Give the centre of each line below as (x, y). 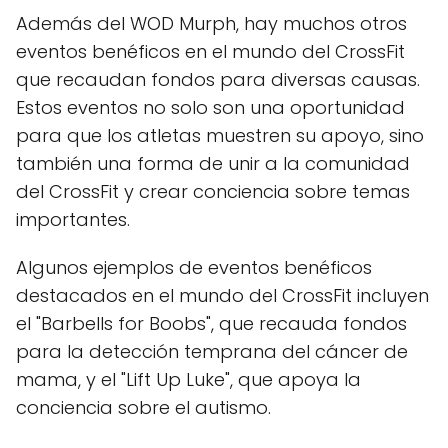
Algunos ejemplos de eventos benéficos (194, 267)
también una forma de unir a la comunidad (213, 163)
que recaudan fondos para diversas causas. (218, 79)
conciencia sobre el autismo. (143, 407)
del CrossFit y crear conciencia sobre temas (213, 191)
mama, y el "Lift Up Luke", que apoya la (188, 379)
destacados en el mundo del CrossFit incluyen (222, 295)
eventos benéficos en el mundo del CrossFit (210, 51)
